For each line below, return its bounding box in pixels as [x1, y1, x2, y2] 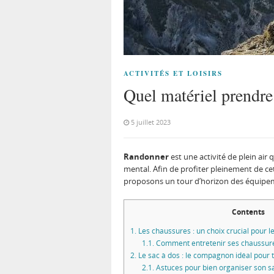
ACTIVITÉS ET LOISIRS [124, 68, 223, 78]
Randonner [124, 151, 171, 162]
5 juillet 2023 [131, 117, 171, 127]
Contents [231, 207, 265, 217]
